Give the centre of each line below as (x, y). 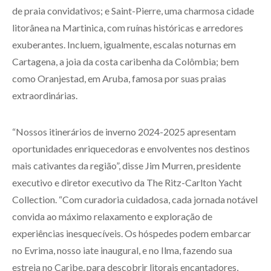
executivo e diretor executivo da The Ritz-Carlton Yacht (127, 182)
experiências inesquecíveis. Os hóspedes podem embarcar (132, 233)
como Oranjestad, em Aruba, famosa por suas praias (119, 78)
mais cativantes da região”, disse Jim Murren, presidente (126, 165)
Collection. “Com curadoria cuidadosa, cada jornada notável (135, 199)
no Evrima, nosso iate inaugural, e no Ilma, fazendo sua (122, 250)
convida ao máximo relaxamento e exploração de (112, 216)
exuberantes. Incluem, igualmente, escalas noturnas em (124, 44)
